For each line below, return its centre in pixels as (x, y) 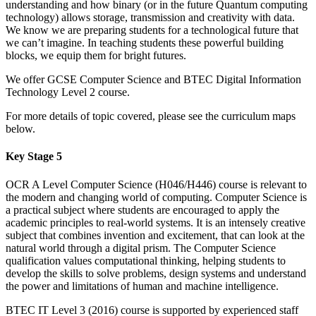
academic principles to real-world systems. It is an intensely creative (156, 222)
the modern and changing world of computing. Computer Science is (156, 197)
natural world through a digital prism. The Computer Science (141, 248)
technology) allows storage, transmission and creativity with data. (150, 18)
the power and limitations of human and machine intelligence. (142, 286)
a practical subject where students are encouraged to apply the (142, 209)
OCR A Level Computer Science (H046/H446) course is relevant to (156, 184)
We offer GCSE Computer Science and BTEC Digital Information (153, 80)
